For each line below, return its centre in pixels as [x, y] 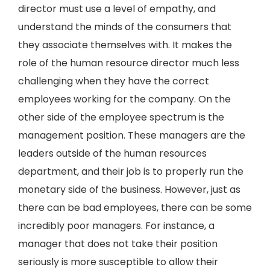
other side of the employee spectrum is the [121, 117]
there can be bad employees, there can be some [135, 208]
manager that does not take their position [118, 244]
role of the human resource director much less [129, 63]
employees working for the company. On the [124, 99]
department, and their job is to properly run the [131, 171]
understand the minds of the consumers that [125, 27]
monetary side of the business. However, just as [129, 190]
